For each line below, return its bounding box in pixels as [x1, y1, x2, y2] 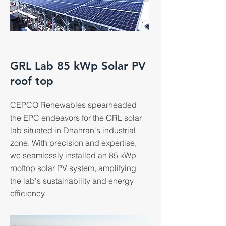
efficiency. [10, 188, 46, 198]
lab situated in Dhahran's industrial [10, 125, 136, 135]
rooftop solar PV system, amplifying [10, 163, 136, 173]
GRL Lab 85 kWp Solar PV [10, 59, 146, 73]
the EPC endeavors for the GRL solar [10, 112, 142, 123]
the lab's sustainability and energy [10, 176, 134, 186]
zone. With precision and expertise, [10, 138, 137, 148]
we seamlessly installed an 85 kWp [10, 150, 136, 160]
